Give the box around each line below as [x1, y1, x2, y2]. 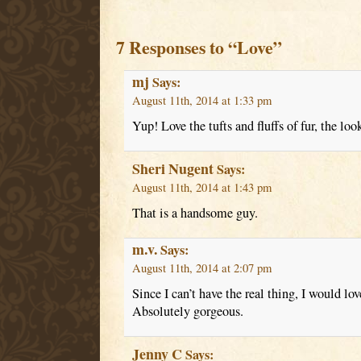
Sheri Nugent [131, 158, 214, 180]
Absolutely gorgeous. [131, 302, 243, 321]
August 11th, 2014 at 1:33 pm [131, 93, 272, 109]
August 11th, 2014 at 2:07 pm [131, 260, 272, 276]
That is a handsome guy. [131, 204, 258, 222]
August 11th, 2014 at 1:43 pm [131, 180, 272, 196]
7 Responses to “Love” [115, 35, 282, 60]
